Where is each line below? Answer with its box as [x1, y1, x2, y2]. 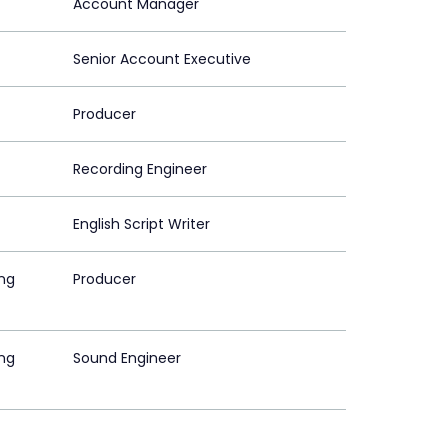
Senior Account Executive [73, 49, 251, 70]
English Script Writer [73, 214, 210, 235]
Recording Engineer [73, 159, 207, 180]
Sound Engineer [73, 348, 181, 369]
